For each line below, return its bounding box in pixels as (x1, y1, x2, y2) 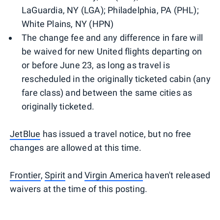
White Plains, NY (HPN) (22, 19, 114, 29)
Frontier (10, 170, 41, 181)
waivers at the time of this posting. (10, 184, 148, 194)
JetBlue (10, 129, 41, 139)
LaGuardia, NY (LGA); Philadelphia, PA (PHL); (22, 5, 199, 16)
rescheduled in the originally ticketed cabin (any (22, 74, 211, 84)
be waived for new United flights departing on (22, 46, 202, 57)
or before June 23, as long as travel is (22, 60, 170, 71)
